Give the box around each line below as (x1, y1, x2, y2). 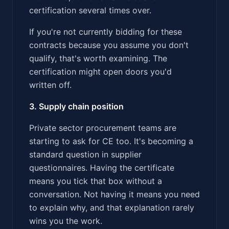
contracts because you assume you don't (29, 39, 189, 50)
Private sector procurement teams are (29, 122, 176, 133)
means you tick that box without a (29, 175, 162, 186)
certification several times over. (29, 5, 151, 15)
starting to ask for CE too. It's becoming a (29, 135, 193, 146)
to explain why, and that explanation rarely (29, 202, 194, 213)
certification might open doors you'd (29, 66, 172, 77)
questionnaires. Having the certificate (29, 162, 174, 173)
